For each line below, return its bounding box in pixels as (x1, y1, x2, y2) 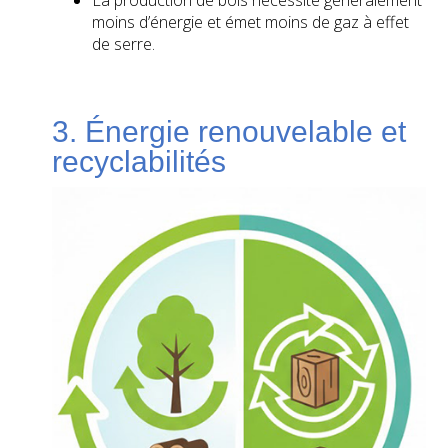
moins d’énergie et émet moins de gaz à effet (92, 11, 410, 34)
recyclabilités (52, 145, 227, 179)
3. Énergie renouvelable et (52, 115, 407, 149)
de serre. (92, 33, 156, 56)
